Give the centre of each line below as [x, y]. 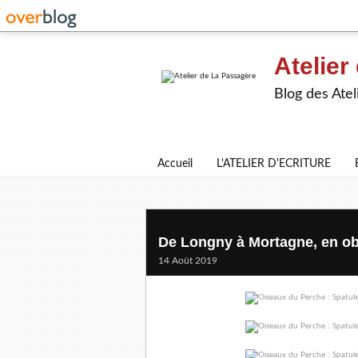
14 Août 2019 [188, 261]
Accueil [175, 164]
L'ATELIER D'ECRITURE [274, 164]
